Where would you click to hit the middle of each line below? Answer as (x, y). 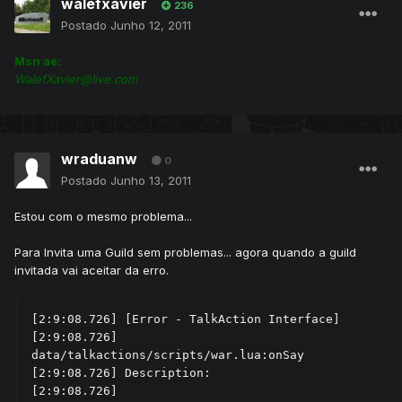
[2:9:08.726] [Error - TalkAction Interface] (189, 319)
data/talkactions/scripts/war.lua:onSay (168, 355)
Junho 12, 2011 (151, 26)
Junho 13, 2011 (151, 181)
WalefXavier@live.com (76, 79)
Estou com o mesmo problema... (103, 217)
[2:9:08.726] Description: (125, 373)
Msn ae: (38, 61)
